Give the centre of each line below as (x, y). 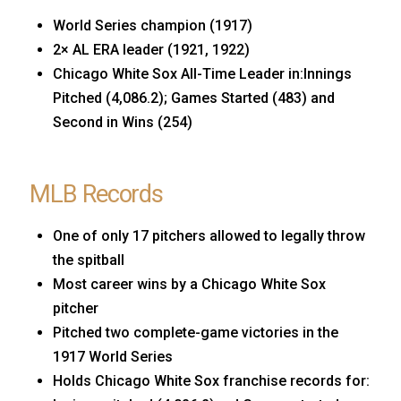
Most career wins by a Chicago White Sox (190, 284)
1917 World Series (113, 356)
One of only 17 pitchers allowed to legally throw (209, 235)
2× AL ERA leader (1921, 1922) (152, 50)
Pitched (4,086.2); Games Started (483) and (194, 98)
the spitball (89, 260)
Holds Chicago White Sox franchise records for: (212, 380)
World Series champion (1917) (153, 26)
